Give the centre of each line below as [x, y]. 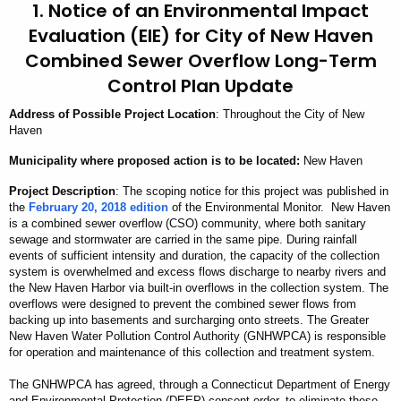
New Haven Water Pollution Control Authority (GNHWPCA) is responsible [197, 337]
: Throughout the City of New [290, 115]
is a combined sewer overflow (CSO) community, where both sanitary [188, 224]
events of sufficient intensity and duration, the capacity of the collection [194, 256]
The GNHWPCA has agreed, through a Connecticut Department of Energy [200, 385]
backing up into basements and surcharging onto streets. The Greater [189, 320]
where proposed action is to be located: [190, 161]
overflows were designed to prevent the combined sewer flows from [183, 304]
